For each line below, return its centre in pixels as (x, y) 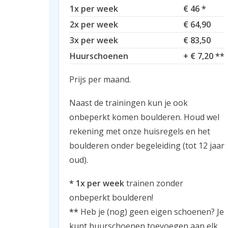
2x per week (94, 24)
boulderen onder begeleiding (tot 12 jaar (147, 145)
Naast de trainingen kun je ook (129, 103)
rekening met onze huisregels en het (140, 131)
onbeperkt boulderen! (111, 197)
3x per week (94, 40)
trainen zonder (154, 183)
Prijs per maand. (100, 79)
